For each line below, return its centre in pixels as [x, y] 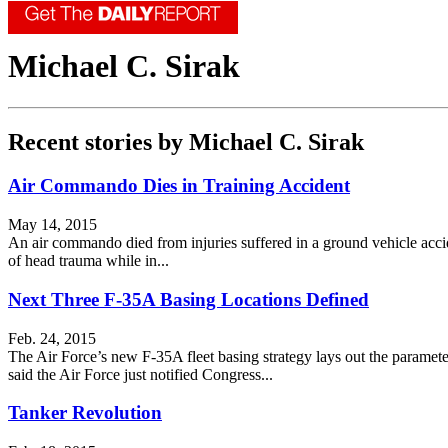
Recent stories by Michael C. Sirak [186, 141]
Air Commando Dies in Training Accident [179, 186]
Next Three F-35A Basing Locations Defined [188, 299]
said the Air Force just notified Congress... [140, 374]
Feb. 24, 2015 [52, 338]
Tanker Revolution [85, 413]
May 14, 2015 [52, 225]
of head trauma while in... [88, 261]
